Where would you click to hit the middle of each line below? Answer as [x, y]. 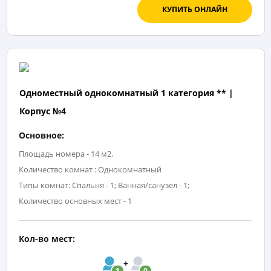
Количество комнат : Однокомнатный [90, 170]
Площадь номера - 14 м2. [66, 154]
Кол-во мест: [47, 239]
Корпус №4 [42, 111]
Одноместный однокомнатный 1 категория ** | [126, 93]
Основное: [41, 135]
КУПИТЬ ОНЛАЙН [194, 9]
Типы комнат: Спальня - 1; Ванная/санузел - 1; [104, 185]
